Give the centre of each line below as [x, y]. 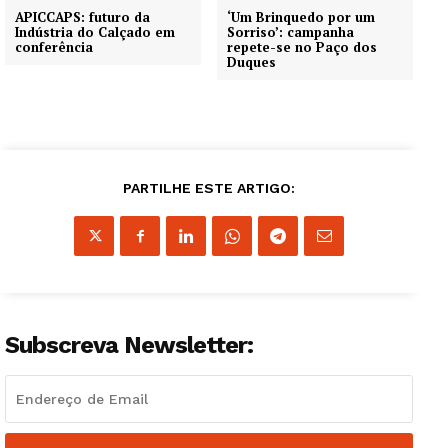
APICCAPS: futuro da [82, 17]
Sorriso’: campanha [291, 32]
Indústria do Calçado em [95, 32]
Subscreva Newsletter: [129, 345]
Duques [252, 62]
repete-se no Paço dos [302, 47]
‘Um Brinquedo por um [301, 17]
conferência [54, 47]
